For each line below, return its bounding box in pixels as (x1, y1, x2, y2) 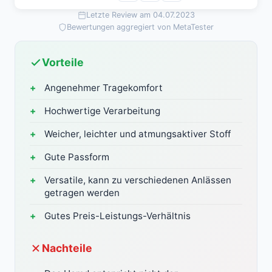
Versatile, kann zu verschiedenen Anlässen (44, 174, 231, 186)
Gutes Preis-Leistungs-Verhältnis (44, 210, 191, 222)
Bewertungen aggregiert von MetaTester (67, 22, 214, 32)
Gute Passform (44, 151, 109, 163)
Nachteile (42, 242, 92, 255)
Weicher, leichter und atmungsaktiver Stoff (44, 128, 231, 140)
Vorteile (42, 56, 84, 69)
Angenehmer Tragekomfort (44, 82, 163, 94)
